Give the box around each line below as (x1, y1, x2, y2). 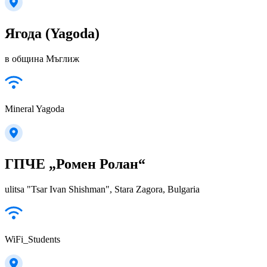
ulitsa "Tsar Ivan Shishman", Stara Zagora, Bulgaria (5, 184, 200, 194)
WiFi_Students (5, 234, 60, 244)
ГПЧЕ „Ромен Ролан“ (5, 156, 145, 172)
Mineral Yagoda (5, 103, 64, 114)
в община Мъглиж (5, 53, 79, 64)
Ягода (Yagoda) (5, 25, 100, 41)
